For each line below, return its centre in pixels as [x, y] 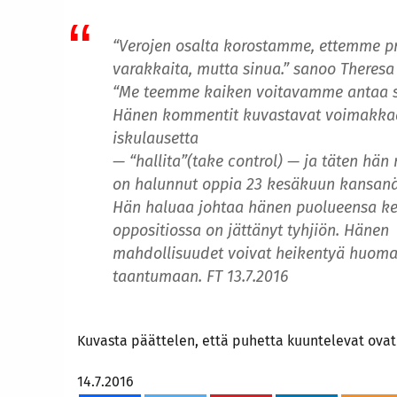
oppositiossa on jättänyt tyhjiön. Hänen [251, 231]
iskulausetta [156, 139]
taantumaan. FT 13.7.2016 [200, 277]
